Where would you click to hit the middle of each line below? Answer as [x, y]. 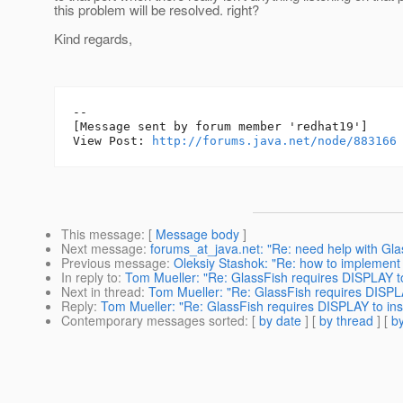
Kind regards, [93, 39]
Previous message [114, 263]
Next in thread [101, 292]
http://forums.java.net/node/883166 [274, 141]
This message [101, 234]
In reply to [90, 278]
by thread [346, 321]
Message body [197, 234]
